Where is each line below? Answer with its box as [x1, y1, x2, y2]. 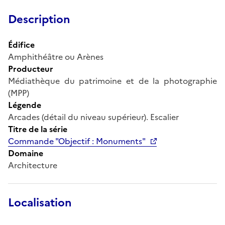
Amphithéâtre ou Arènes [8, 50, 103, 63]
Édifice [8, 38, 35, 51]
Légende [8, 98, 41, 111]
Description [8, 11, 70, 28]
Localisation [8, 194, 72, 211]
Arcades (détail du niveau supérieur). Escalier [8, 110, 179, 123]
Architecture [8, 159, 57, 171]
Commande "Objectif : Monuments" [8, 135, 146, 147]
